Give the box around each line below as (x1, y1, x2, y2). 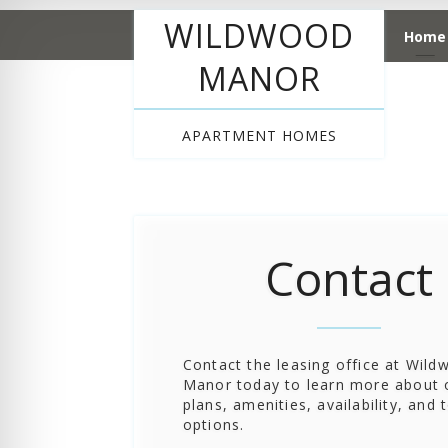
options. (182, 415, 245, 434)
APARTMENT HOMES (181, 125, 337, 145)
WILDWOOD (164, 13, 355, 57)
